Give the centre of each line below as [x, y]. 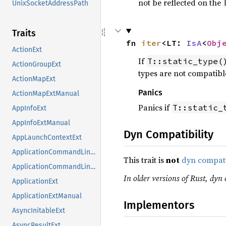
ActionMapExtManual [46, 94]
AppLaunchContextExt [47, 138]
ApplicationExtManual [47, 196]
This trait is [145, 160]
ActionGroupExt [37, 65]
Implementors [159, 205]
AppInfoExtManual [41, 123]
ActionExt [27, 50]
